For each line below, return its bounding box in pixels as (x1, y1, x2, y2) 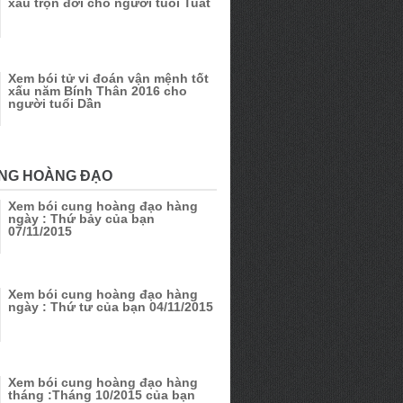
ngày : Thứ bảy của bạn (8, 211, 155, 226)
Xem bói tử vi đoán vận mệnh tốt (8, 71, 209, 85)
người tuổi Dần (8, 96, 102, 111)
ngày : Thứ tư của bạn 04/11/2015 (8, 300, 213, 314)
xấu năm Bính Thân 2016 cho (8, 84, 187, 98)
